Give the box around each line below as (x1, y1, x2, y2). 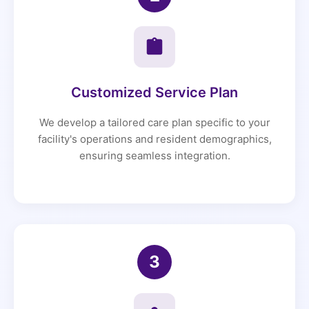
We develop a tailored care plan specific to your (39, 116, 270, 130)
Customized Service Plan (71, 84, 238, 101)
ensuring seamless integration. (79, 149, 230, 163)
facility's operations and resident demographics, (37, 132, 272, 146)
